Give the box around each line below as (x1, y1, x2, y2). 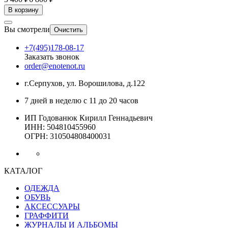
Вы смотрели (4, 24, 50, 34)
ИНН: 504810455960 (24, 122, 96, 131)
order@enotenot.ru (24, 61, 85, 70)
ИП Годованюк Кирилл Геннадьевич (24, 113, 153, 122)
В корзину (8, 6, 39, 14)
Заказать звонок (24, 52, 79, 61)
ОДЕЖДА (24, 183, 60, 192)
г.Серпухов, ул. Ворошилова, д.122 (24, 78, 145, 88)
